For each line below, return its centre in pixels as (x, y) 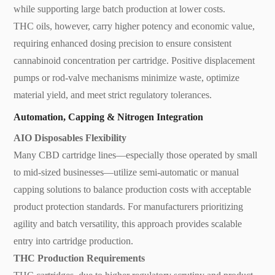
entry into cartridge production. (74, 241)
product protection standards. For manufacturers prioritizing (129, 206)
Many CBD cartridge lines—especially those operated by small (136, 155)
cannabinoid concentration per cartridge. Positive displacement (134, 60)
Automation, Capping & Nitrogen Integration (109, 117)
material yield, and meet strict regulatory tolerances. (113, 95)
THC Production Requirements (79, 258)
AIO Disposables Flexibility (70, 137)
